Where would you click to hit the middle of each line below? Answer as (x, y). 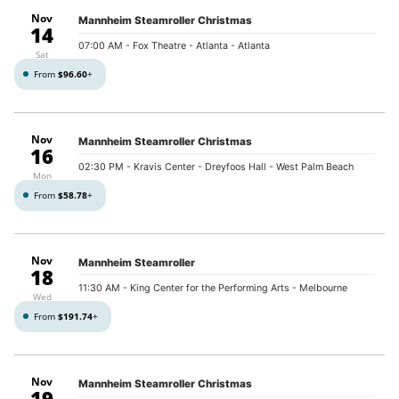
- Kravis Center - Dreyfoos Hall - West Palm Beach (239, 167)
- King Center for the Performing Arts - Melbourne (234, 289)
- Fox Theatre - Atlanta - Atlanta (197, 46)
